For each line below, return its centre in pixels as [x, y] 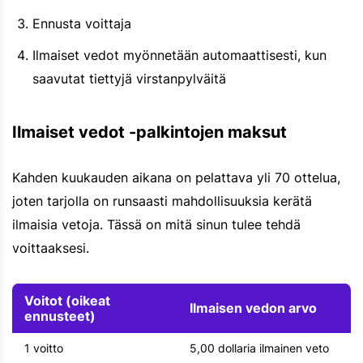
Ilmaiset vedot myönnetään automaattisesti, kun [179, 56]
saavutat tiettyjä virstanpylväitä [129, 79]
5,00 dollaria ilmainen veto [259, 348]
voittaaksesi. [51, 248]
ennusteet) [60, 316]
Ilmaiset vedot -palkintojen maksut [149, 132]
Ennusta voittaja [82, 24]
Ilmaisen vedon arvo [253, 308]
